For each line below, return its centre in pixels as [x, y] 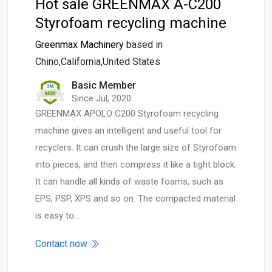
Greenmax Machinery [80, 45]
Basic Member [104, 86]
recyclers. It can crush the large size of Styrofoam [136, 148]
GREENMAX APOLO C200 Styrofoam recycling [127, 114]
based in [144, 45]
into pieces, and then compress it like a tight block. [136, 165]
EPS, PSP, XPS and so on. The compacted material [135, 199]
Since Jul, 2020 [101, 99]
